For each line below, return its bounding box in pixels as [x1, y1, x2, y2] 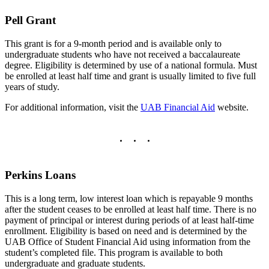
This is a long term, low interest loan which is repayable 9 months [5, 193, 253, 204]
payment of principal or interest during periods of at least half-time [5, 214, 254, 225]
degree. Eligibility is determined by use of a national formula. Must [5, 60, 257, 70]
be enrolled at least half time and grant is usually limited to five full [5, 71, 256, 81]
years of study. [5, 82, 59, 92]
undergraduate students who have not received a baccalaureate [5, 49, 240, 59]
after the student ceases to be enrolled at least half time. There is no [5, 204, 256, 214]
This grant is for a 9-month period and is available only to [5, 38, 222, 49]
